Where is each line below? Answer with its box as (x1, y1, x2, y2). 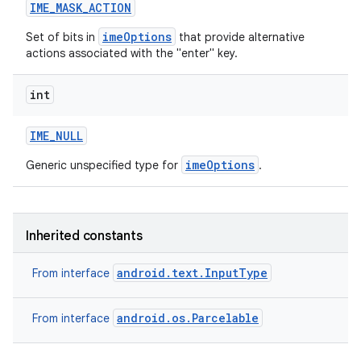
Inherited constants (26, 228, 143, 244)
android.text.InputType (117, 265, 268, 280)
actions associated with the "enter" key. (26, 46, 238, 60)
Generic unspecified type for (26, 158, 181, 172)
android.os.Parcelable (117, 310, 259, 326)
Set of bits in (26, 30, 98, 44)
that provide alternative (176, 30, 305, 44)
